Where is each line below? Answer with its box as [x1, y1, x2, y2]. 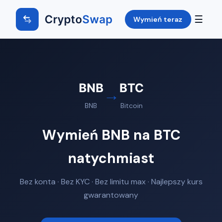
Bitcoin [120, 101, 143, 110]
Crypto [45, 12, 82, 26]
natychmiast [68, 149, 154, 167]
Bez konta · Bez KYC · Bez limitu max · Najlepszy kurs [19, 176, 203, 187]
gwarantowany [84, 189, 138, 200]
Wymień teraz [133, 14, 183, 24]
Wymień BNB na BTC [42, 126, 180, 144]
